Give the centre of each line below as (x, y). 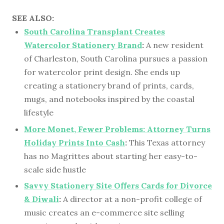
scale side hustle (55, 169)
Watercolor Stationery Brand (83, 45)
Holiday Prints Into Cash (74, 142)
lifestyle (39, 112)
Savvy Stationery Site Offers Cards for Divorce (118, 186)
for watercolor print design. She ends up (102, 72)
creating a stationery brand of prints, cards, (109, 85)
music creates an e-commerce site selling (104, 213)
